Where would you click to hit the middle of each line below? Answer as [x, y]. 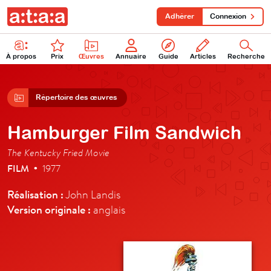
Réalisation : [35, 194]
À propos [21, 56]
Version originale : [49, 209]
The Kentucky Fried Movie [58, 152]
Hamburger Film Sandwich [124, 132]
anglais [108, 209]
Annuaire [131, 56]
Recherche [247, 56]
